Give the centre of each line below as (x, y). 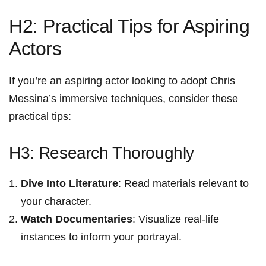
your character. (56, 202)
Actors (35, 49)
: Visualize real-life (176, 219)
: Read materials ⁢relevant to (183, 184)
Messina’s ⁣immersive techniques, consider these (123, 99)
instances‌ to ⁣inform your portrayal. (101, 237)
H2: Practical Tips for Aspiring (129, 26)
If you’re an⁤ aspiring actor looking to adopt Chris (122, 81)
